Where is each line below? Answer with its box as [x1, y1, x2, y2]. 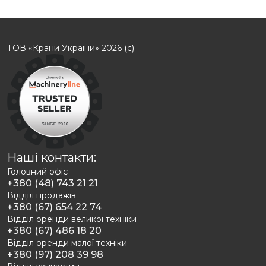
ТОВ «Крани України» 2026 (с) [7, 43, 134, 54]
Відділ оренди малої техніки [7, 237, 127, 249]
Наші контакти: [7, 150, 96, 165]
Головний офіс [7, 166, 68, 178]
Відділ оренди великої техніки [7, 214, 137, 225]
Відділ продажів [7, 190, 76, 201]
